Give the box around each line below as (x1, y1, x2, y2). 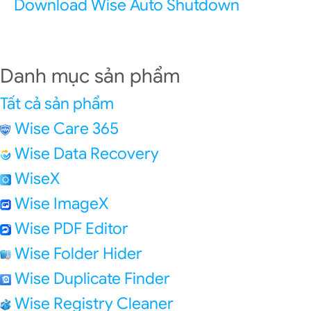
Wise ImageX (15, 194, 108, 214)
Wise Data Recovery (15, 144, 159, 164)
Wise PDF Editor (15, 219, 128, 239)
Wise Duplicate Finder (15, 269, 170, 289)
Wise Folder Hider (15, 244, 142, 264)
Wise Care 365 (15, 119, 119, 139)
